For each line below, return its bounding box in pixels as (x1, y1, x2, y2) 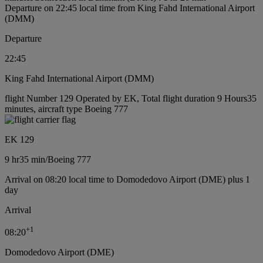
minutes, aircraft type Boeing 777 (5, 103, 128, 114)
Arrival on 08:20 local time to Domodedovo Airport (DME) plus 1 (5, 174, 250, 184)
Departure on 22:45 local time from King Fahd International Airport (5, 2, 255, 13)
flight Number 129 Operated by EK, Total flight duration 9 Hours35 (5, 93, 257, 103)
